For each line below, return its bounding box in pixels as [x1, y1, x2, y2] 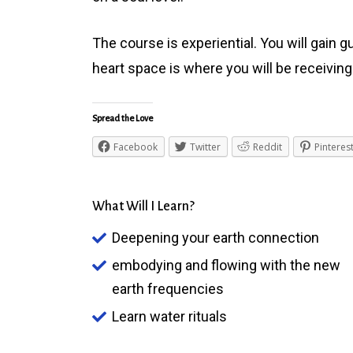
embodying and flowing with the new [112, 257, 340, 273]
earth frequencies [112, 281, 224, 297]
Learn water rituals [112, 308, 227, 325]
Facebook [113, 140, 158, 154]
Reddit [253, 140, 282, 154]
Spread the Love [92, 113, 153, 123]
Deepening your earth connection [112, 229, 319, 246]
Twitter [190, 140, 221, 154]
